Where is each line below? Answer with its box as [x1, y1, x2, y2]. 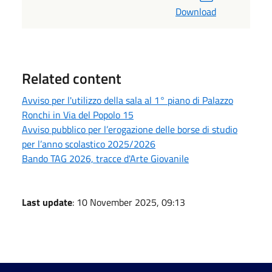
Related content [22, 67, 121, 89]
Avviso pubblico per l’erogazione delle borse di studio [22, 121, 237, 137]
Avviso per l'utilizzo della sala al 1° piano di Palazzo [22, 92, 233, 107]
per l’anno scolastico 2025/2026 [22, 136, 155, 151]
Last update [22, 194, 72, 209]
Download [175, 4, 216, 19]
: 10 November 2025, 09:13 [72, 194, 185, 209]
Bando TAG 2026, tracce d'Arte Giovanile [22, 151, 189, 166]
